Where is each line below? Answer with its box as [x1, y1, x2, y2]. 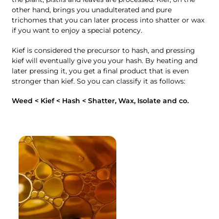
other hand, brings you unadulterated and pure [12, 5, 172, 15]
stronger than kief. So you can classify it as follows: [12, 76, 185, 86]
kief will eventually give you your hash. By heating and [12, 56, 197, 65]
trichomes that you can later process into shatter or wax [12, 16, 204, 25]
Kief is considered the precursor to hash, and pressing [12, 45, 195, 55]
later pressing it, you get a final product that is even [12, 66, 189, 75]
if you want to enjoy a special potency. [12, 26, 142, 35]
